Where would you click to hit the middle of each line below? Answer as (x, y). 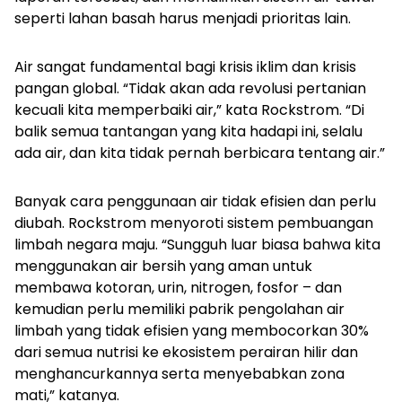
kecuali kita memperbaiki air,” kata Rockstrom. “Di (189, 110)
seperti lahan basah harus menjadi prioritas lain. (183, 19)
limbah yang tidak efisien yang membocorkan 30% (192, 331)
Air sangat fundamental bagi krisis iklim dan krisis (185, 67)
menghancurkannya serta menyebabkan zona (179, 374)
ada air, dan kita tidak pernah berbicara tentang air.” (200, 153)
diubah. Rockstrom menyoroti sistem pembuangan (194, 223)
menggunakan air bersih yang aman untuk (163, 267)
